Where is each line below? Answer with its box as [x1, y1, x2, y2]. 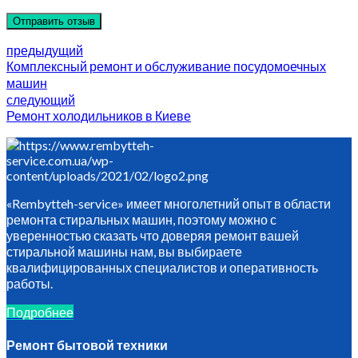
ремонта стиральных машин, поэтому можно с [6, 211, 276, 227]
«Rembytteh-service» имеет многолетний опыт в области [6, 195, 331, 211]
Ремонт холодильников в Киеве [6, 107, 191, 125]
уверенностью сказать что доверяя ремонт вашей [6, 227, 299, 243]
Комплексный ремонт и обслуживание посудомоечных [6, 58, 326, 75]
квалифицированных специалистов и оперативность [6, 259, 318, 275]
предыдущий [6, 42, 83, 58]
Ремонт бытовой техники [6, 337, 168, 355]
